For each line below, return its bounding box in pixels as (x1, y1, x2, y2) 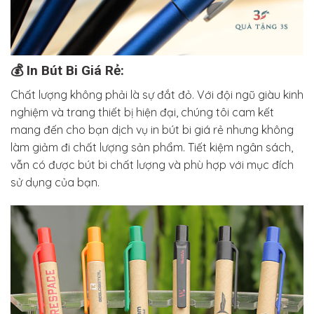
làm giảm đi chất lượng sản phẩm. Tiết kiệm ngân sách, (11, 139, 293, 154)
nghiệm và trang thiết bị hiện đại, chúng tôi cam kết (11, 104, 274, 119)
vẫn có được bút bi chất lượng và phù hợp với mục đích (11, 157, 294, 172)
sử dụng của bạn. (11, 175, 100, 189)
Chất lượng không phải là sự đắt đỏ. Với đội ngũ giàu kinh (11, 87, 303, 102)
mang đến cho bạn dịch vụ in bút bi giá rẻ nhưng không (11, 122, 294, 137)
